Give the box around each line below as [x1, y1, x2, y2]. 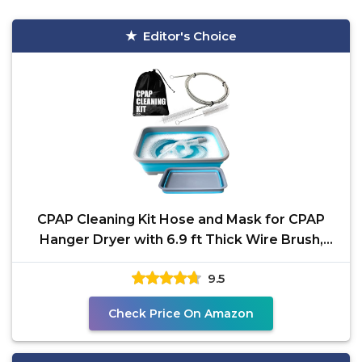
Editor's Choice [143, 28, 237, 44]
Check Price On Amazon [108, 306, 254, 321]
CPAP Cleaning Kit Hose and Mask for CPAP [37, 212, 325, 227]
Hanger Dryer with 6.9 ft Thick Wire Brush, [39, 232, 323, 247]
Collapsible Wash [124, 252, 238, 267]
